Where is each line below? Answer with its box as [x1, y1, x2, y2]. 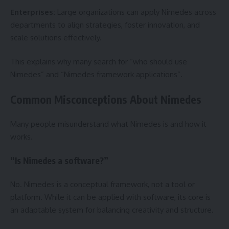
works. [10, 132, 33, 142]
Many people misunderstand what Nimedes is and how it [10, 119, 207, 129]
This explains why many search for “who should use [10, 57, 187, 66]
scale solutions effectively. [10, 32, 102, 42]
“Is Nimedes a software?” [10, 154, 108, 166]
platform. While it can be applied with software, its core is [10, 192, 211, 202]
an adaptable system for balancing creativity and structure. [10, 205, 214, 215]
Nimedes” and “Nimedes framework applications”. [10, 70, 182, 79]
